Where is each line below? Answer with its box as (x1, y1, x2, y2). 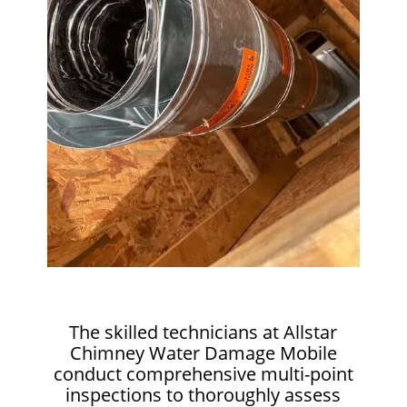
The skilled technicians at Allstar (69, 319, 338, 344)
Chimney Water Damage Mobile (69, 340, 337, 365)
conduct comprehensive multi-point (53, 361, 353, 386)
